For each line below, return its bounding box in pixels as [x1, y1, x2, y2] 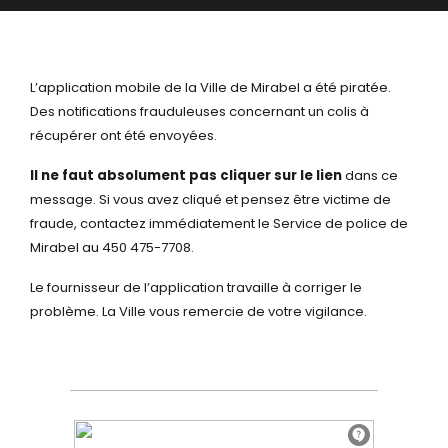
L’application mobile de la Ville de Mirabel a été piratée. [30, 78, 391, 97]
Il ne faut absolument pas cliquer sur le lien [30, 166, 342, 185]
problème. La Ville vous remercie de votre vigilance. [30, 302, 367, 321]
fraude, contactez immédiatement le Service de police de [30, 214, 408, 233]
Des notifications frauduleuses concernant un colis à [30, 102, 369, 121]
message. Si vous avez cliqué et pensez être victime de [30, 190, 391, 209]
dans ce [342, 166, 398, 185]
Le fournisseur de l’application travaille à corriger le [30, 278, 362, 297]
